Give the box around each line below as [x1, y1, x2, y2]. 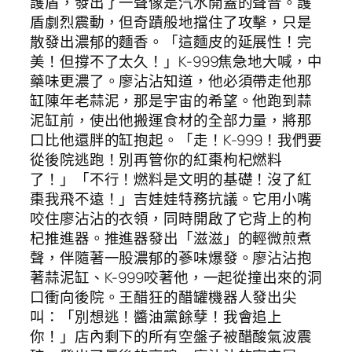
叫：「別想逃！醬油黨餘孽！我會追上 [30, 306, 283, 328]
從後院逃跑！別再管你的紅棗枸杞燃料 [30, 149, 283, 170]
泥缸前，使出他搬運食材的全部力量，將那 [30, 110, 313, 131]
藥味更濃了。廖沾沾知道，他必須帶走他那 [30, 71, 313, 92]
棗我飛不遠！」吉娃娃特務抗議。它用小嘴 [30, 189, 313, 210]
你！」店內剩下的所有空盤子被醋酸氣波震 [30, 326, 313, 347]
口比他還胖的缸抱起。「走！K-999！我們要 [30, 130, 322, 151]
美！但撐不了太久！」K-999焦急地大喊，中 [30, 51, 322, 72]
